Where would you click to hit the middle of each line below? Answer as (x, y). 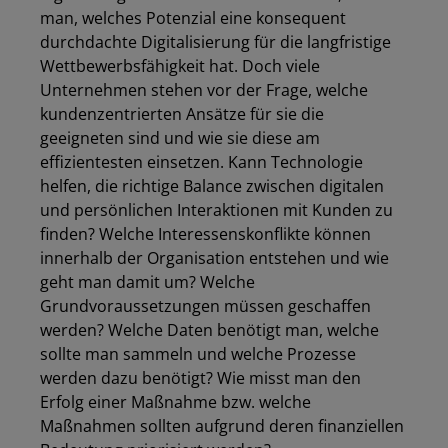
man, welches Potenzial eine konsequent (193, 18)
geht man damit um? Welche (147, 282)
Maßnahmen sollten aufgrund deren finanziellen (222, 426)
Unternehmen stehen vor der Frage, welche (204, 90)
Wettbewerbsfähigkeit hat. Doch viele (180, 66)
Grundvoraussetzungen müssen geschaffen (205, 306)
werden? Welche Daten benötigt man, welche (209, 330)
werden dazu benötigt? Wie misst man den (200, 378)
